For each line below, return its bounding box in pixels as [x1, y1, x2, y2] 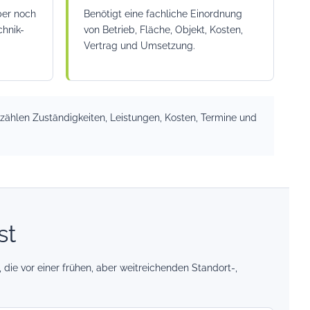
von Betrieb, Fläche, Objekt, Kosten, [83, 24, 243, 35]
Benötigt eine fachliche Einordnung [83, 8, 242, 19]
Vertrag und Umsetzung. [83, 40, 195, 51]
